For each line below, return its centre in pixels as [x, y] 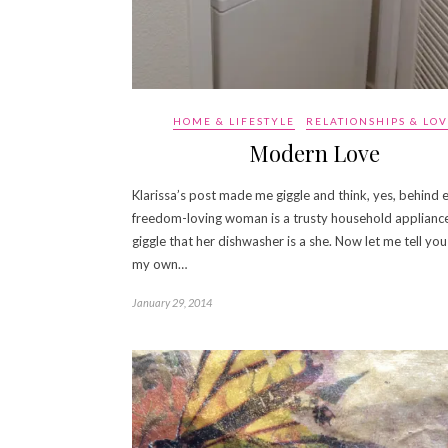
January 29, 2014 [172, 302]
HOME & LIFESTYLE [234, 120]
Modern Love [314, 152]
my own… [159, 263]
